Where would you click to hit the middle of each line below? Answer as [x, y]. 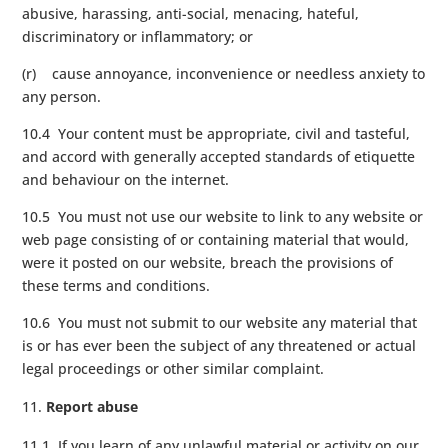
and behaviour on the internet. [126, 179]
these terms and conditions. [116, 285]
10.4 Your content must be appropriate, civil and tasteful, [216, 133]
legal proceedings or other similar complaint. [173, 368]
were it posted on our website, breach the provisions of [208, 262]
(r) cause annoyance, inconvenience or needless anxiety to [224, 73]
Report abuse [92, 406]
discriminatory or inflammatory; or [138, 36]
